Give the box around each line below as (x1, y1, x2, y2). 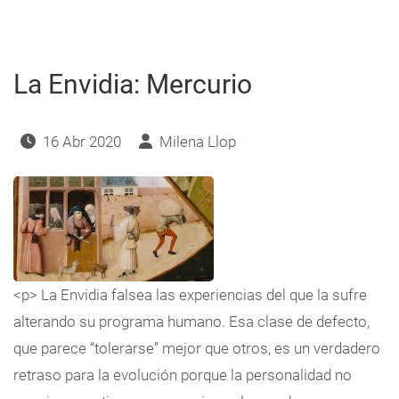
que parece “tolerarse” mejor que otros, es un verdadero (13, 338, 380, 357)
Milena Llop (159, 132, 236, 151)
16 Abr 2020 (39, 132, 125, 151)
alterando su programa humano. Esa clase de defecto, (13, 312, 370, 330)
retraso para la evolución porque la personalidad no (13, 365, 352, 384)
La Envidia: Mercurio (13, 68, 252, 100)
